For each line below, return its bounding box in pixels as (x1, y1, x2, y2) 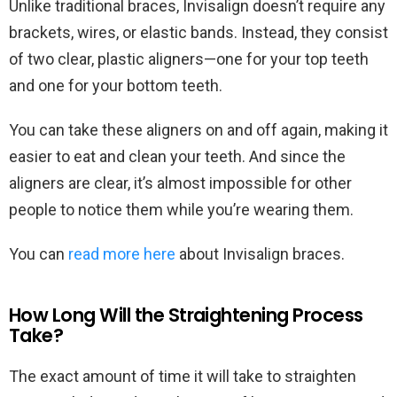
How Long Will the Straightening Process (9, 302, 363, 329)
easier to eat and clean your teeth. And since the (9, 147, 346, 167)
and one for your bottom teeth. (9, 76, 226, 96)
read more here (68, 245, 175, 264)
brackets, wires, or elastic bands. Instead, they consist (9, 23, 388, 43)
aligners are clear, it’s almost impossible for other (9, 174, 352, 193)
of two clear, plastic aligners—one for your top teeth (9, 50, 369, 69)
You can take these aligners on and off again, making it (9, 121, 388, 140)
